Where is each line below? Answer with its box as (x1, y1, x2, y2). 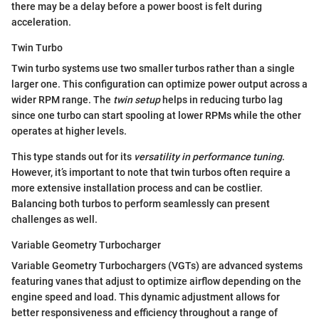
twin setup (113, 94, 160, 106)
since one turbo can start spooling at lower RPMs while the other (11, 110, 301, 122)
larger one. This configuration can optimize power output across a (11, 78, 308, 90)
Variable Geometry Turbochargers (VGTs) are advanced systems (11, 260, 303, 272)
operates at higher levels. (11, 125, 127, 137)
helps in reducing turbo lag (160, 94, 283, 106)
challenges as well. (11, 214, 98, 226)
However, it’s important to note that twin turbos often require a (11, 167, 291, 179)
